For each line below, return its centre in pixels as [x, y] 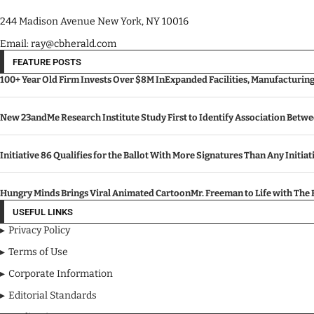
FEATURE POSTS [47, 62]
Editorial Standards [53, 296]
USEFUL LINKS [43, 212]
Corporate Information [61, 274]
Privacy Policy [39, 231]
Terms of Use [38, 252]
